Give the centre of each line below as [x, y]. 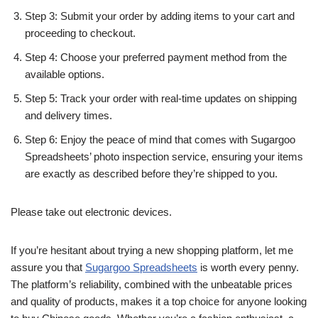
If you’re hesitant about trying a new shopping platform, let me [152, 250]
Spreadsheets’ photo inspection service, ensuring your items [164, 157]
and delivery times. [68, 115]
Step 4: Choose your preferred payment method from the [156, 57]
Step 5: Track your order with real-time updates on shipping [161, 98]
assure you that [48, 267]
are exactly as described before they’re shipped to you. [151, 174]
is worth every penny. [248, 267]
